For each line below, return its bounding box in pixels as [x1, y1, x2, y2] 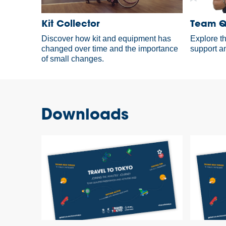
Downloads [41, 103, 129, 124]
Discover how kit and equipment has [41, 34, 172, 43]
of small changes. [41, 54, 104, 63]
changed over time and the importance [41, 44, 179, 53]
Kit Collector [41, 17, 100, 29]
